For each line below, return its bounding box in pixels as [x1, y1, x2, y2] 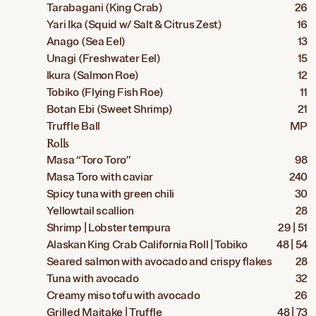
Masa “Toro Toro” [46, 153, 131, 168]
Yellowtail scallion [46, 204, 134, 219]
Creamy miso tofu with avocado [46, 288, 200, 303]
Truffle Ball [46, 119, 100, 134]
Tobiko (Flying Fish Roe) [46, 85, 164, 100]
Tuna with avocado [46, 272, 139, 286]
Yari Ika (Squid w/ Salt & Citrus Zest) [46, 18, 222, 32]
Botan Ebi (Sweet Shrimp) [46, 102, 174, 117]
